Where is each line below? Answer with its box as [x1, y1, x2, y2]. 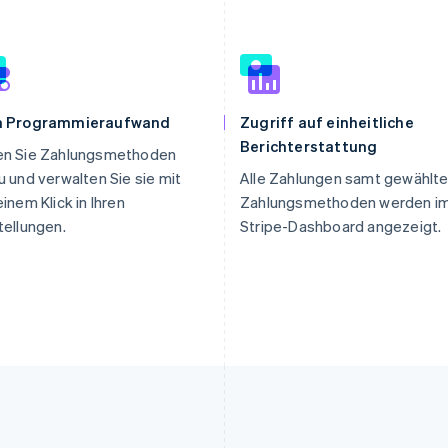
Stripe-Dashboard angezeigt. [240, 216, 442, 236]
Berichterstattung [240, 136, 378, 156]
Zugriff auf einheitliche [240, 112, 414, 132]
